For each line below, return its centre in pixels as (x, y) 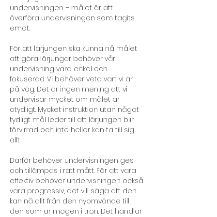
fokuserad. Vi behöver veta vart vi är (72, 79)
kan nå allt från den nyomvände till (70, 201)
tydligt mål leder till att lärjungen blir (73, 120)
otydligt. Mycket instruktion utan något (75, 109)
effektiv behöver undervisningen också (77, 181)
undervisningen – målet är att (62, 8)
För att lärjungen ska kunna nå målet (74, 48)
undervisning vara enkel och (60, 69)
